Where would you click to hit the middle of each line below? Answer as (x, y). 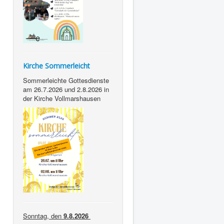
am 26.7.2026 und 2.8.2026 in (66, 89)
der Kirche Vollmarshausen (63, 98)
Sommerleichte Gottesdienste (66, 80)
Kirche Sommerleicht (56, 65)
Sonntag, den (43, 216)
